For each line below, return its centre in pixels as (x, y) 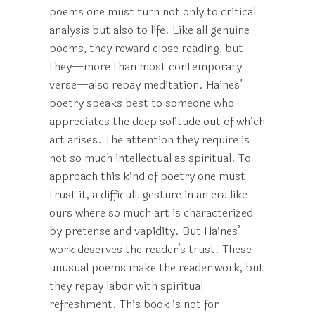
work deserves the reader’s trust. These (150, 249)
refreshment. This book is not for (134, 304)
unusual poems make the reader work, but (156, 268)
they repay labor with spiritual (126, 286)
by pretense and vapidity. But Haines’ (144, 231)
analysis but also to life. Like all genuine (149, 30)
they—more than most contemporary (146, 66)
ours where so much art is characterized (151, 213)
